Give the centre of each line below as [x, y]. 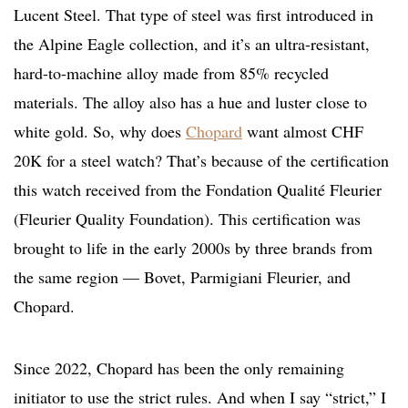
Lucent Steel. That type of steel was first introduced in [194, 15]
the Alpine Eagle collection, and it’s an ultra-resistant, [192, 44]
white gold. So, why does [100, 132]
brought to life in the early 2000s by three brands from [193, 248]
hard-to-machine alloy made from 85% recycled [171, 73]
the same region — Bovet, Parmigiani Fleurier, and [182, 277]
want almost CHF [303, 132]
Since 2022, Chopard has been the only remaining [179, 368]
